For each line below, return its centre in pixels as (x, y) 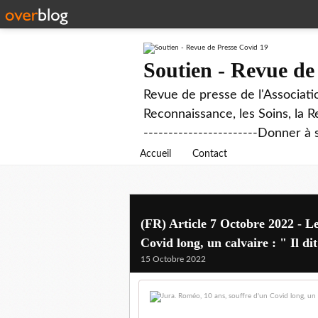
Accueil (155, 154)
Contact (210, 154)
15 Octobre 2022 (173, 259)
